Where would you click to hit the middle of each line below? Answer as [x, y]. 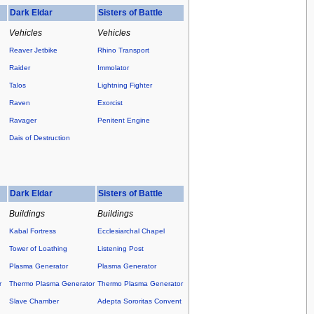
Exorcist [110, 103]
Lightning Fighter [124, 86]
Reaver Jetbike [33, 50]
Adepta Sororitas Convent [139, 301]
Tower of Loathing [38, 249]
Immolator [113, 68]
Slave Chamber [34, 301]
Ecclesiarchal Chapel [131, 231]
